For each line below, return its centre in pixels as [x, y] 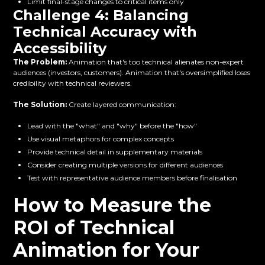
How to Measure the [112, 205]
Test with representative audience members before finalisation [132, 178]
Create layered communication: [122, 105]
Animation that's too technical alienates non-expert [156, 62]
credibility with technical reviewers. [73, 83]
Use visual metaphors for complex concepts [101, 139]
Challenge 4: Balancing [101, 15]
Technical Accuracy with [105, 32]
